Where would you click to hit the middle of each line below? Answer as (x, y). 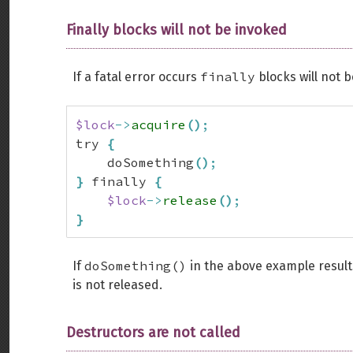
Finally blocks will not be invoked (176, 30)
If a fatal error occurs (136, 77)
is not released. (117, 285)
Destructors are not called (153, 333)
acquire (158, 124)
